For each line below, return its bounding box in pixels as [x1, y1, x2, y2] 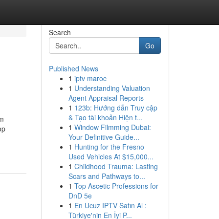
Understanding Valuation [74, 83, 150, 93]
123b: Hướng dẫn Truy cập [74, 103, 157, 112]
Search [48, 27, 71, 37]
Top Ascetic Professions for [74, 181, 158, 191]
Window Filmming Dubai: [74, 122, 151, 132]
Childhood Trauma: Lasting [74, 161, 158, 171]
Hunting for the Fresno [74, 142, 144, 152]
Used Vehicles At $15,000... [68, 152, 153, 161]
